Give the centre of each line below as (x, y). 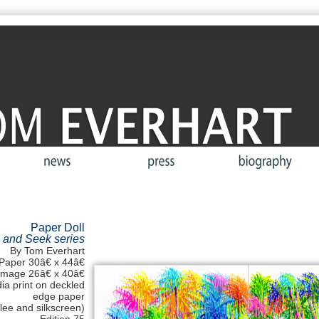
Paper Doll (58, 228)
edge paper (59, 296)
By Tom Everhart (47, 251)
